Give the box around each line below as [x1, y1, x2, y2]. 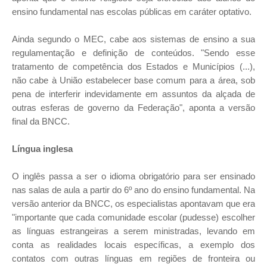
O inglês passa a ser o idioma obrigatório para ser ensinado [12, 171, 255, 181]
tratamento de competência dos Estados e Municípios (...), [12, 61, 255, 72]
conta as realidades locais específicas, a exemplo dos [12, 240, 255, 250]
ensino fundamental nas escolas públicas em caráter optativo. [12, 7, 252, 17]
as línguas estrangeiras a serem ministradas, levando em [12, 226, 255, 236]
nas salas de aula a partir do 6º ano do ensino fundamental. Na [12, 185, 255, 195]
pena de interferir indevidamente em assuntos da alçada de [12, 89, 255, 99]
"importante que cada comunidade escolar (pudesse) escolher [12, 212, 255, 222]
